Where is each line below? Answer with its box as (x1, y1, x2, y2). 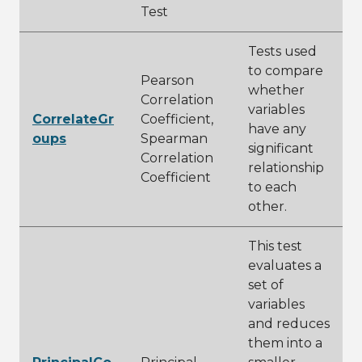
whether (248, 82, 305, 98)
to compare (248, 63, 323, 78)
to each (248, 179, 297, 195)
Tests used (248, 44, 317, 59)
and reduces (248, 316, 330, 331)
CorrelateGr (32, 112, 114, 127)
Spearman (141, 131, 208, 146)
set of (248, 277, 284, 293)
